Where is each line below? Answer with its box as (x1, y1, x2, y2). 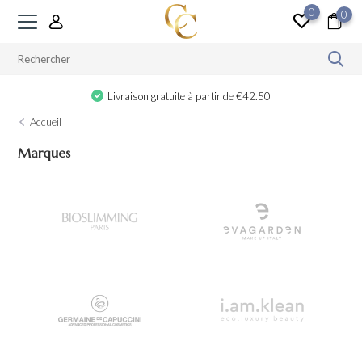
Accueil (30, 116, 62, 128)
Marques (18, 145, 71, 161)
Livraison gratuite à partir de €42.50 (107, 90, 271, 103)
